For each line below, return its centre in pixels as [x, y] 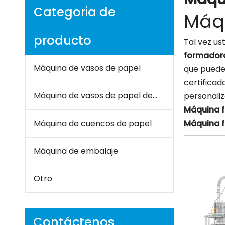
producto [63, 40]
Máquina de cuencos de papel [93, 123]
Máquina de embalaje [76, 151]
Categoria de [75, 12]
